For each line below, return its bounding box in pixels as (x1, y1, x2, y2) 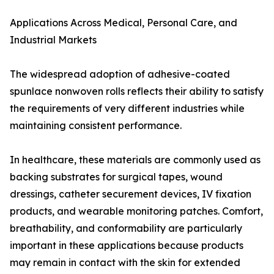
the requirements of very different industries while (10, 102, 245, 114)
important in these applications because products (10, 239, 243, 251)
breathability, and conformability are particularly (10, 222, 242, 234)
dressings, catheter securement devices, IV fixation (10, 188, 251, 200)
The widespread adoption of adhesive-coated (10, 68, 230, 80)
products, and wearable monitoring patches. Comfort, (10, 205, 263, 217)
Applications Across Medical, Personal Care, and (10, 17, 237, 29)
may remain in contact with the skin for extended (10, 256, 240, 268)
